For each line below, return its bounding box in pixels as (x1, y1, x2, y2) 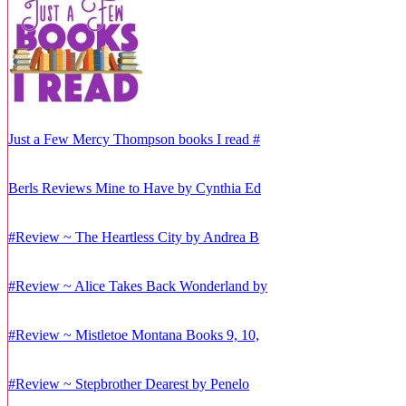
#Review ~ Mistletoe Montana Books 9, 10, (8, 326, 259, 343)
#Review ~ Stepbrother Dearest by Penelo (8, 375, 249, 391)
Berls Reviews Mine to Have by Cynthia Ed (8, 179, 261, 196)
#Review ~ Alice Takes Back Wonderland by (8, 277, 267, 294)
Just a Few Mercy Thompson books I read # (8, 130, 260, 147)
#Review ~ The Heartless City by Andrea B (8, 228, 259, 245)
